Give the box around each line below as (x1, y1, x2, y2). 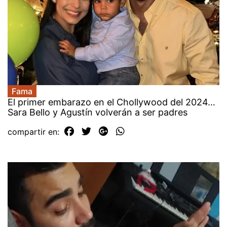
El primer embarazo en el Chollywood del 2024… (8, 96, 215, 107)
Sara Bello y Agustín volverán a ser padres (8, 106, 190, 118)
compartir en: (8, 126, 62, 137)
